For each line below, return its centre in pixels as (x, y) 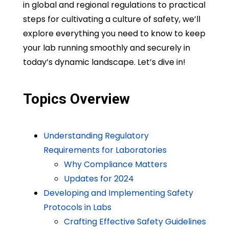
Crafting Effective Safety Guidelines (135, 222)
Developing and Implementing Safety (118, 193)
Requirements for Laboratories (105, 150)
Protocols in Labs (77, 208)
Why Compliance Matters (115, 165)
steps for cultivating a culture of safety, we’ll (111, 19)
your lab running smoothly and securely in (106, 48)
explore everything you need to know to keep (114, 34)
